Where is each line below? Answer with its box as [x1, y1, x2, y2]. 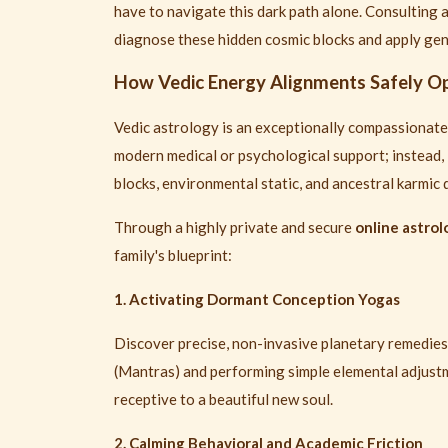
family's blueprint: [114, 246, 232, 265]
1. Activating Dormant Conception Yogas [114, 290, 400, 309]
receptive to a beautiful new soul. [114, 390, 333, 409]
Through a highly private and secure [114, 218, 355, 237]
